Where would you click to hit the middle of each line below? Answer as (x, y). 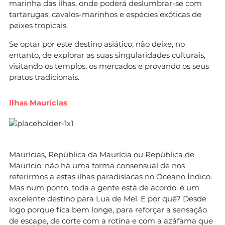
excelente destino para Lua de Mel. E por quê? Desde (108, 198)
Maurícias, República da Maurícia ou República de (102, 154)
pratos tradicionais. (44, 77)
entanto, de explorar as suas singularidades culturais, (107, 55)
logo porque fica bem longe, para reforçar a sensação (108, 209)
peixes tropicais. (38, 25)
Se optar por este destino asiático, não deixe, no (97, 44)
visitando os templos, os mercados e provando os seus (109, 66)
